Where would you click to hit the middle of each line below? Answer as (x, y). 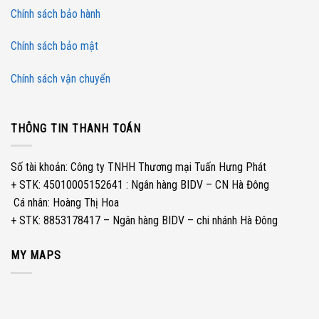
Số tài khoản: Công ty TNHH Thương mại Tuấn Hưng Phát (138, 167)
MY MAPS (36, 256)
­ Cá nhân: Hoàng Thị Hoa (65, 203)
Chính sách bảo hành (56, 14)
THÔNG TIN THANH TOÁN (76, 128)
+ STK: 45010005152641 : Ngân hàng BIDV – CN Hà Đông (140, 185)
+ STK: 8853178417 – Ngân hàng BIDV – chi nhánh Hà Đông (144, 221)
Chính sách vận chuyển (61, 79)
